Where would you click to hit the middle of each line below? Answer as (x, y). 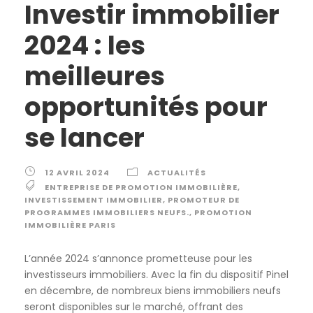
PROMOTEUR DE (204, 200)
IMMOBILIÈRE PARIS (70, 225)
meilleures (95, 77)
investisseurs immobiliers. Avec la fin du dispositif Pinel (156, 275)
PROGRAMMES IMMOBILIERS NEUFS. (107, 213)
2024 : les (85, 46)
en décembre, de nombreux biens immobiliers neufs (153, 291)
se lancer (85, 138)
